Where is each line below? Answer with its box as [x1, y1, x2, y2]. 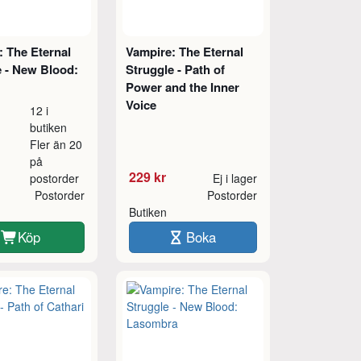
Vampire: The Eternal [125, 43, 243, 61]
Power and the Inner [125, 78, 239, 97]
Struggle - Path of [125, 60, 225, 79]
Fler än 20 [29, 136, 82, 153]
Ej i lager [212, 170, 257, 187]
